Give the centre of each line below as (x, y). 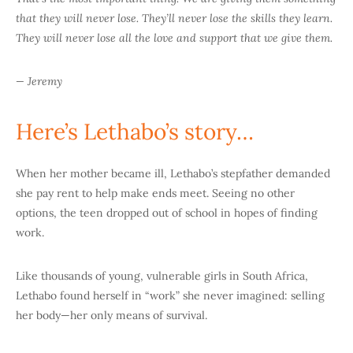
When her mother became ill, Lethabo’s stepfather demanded (173, 174)
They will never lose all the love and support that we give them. (174, 38)
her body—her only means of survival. (111, 316)
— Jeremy (39, 82)
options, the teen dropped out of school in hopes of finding (167, 213)
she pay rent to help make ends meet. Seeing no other (155, 193)
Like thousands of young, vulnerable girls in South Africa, (162, 276)
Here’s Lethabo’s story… (135, 132)
